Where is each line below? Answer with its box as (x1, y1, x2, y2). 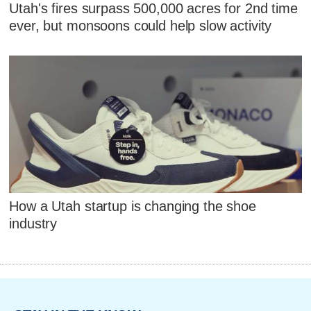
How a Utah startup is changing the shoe (9, 198, 256, 214)
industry (9, 215, 58, 231)
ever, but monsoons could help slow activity (9, 18, 272, 34)
